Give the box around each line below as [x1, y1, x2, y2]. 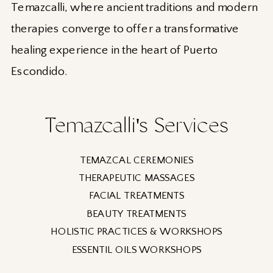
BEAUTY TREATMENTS [87, 208, 186, 219]
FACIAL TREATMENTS [88, 190, 185, 202]
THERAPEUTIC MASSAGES [78, 172, 195, 183]
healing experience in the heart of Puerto [11, 43, 218, 57]
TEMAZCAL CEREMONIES [79, 154, 194, 166]
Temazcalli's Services [45, 113, 229, 138]
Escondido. [11, 65, 68, 79]
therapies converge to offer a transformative [11, 22, 239, 36]
